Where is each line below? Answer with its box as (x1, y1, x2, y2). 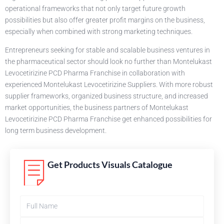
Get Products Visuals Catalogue (47, 158, 172, 170)
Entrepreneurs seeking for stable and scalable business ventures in (5, 46, 210, 54)
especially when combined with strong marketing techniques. (5, 27, 192, 36)
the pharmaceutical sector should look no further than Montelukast (5, 57, 212, 66)
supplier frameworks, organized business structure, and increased (5, 92, 208, 100)
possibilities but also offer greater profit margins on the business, (5, 16, 205, 24)
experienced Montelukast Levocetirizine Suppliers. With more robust (5, 80, 213, 89)
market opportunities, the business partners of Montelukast (5, 103, 188, 112)
